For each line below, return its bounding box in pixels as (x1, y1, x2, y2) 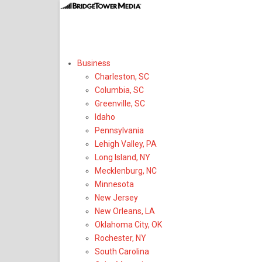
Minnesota (95, 180, 134, 189)
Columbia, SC (95, 85, 144, 95)
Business (77, 58, 111, 68)
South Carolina (95, 247, 149, 256)
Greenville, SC (95, 99, 145, 108)
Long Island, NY (95, 153, 150, 162)
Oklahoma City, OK (95, 220, 162, 229)
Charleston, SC (95, 72, 149, 81)
